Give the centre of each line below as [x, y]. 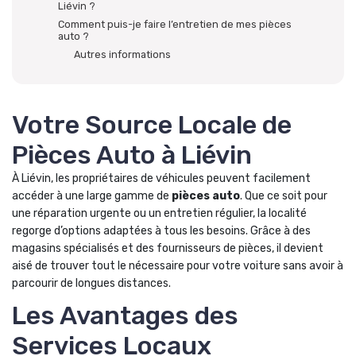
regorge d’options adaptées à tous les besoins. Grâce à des [161, 231]
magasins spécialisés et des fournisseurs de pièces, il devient [168, 248]
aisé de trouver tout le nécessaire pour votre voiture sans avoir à [178, 266]
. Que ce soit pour [284, 196]
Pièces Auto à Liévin [132, 155]
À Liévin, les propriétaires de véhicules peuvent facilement [161, 178]
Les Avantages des [125, 315]
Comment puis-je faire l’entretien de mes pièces [175, 24]
